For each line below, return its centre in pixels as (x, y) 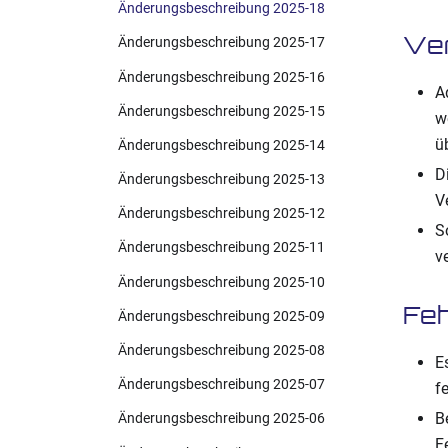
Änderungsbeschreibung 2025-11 (221, 248)
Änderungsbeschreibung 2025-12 (221, 214)
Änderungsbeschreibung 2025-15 (221, 111)
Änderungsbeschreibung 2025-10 (221, 282)
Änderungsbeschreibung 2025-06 (221, 419)
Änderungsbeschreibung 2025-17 (221, 43)
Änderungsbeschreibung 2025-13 (221, 180)
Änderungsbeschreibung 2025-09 (221, 316)
